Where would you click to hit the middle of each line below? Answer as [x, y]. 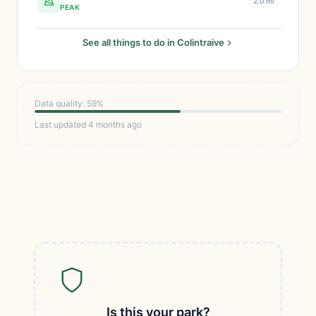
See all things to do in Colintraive [153, 42]
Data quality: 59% [69, 103]
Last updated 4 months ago [88, 124]
